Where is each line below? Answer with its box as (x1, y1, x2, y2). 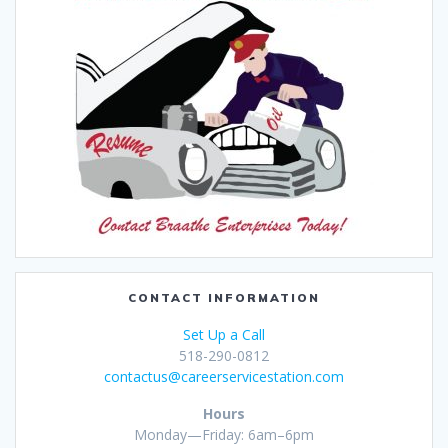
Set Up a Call (183, 325, 265, 345)
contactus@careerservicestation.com (104, 367, 344, 387)
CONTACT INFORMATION (128, 290, 320, 306)
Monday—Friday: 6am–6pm (134, 425, 314, 445)
